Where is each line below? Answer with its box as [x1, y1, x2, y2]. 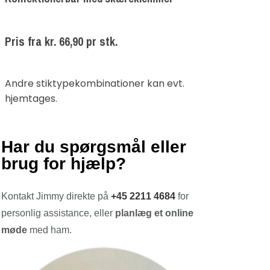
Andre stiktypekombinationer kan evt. [4, 76, 184, 90]
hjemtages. [4, 91, 57, 105]
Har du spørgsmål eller [1, 137, 187, 156]
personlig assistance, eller [1, 207, 116, 218]
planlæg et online [115, 207, 194, 218]
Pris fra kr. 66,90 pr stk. [4, 33, 118, 50]
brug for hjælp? [1, 154, 127, 173]
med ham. [27, 224, 72, 235]
